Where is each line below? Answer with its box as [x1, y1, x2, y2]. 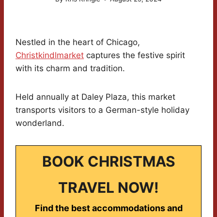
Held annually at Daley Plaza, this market [15, 92, 175, 102]
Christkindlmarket [15, 50, 84, 61]
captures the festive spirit [84, 50, 185, 61]
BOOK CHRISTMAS [42, 153, 175, 170]
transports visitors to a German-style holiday [15, 105, 189, 115]
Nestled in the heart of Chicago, [15, 37, 140, 47]
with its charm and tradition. [15, 63, 125, 74]
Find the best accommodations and [34, 203, 183, 214]
